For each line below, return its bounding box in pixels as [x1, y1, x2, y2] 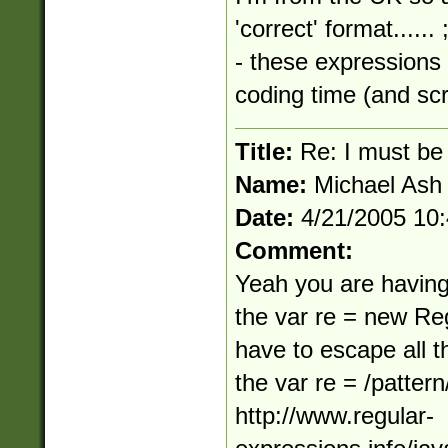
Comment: [234, 236, 353, 264]
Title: [234, 137, 300, 165]
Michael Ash [313, 170, 442, 198]
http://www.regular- [234, 401, 434, 429]
